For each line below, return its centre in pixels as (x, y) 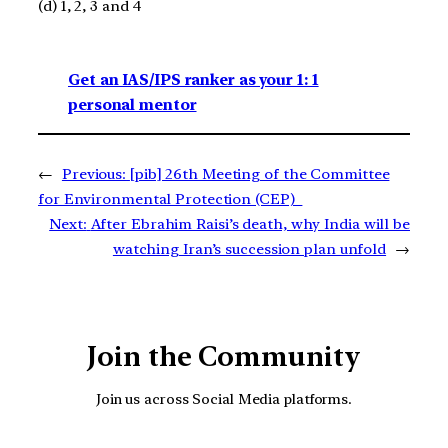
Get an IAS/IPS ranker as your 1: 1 (193, 80)
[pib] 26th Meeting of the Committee (259, 174)
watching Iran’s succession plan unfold (249, 249)
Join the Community (224, 357)
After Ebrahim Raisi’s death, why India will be (250, 224)
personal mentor (132, 105)
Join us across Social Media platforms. (224, 398)
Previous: (94, 174)
